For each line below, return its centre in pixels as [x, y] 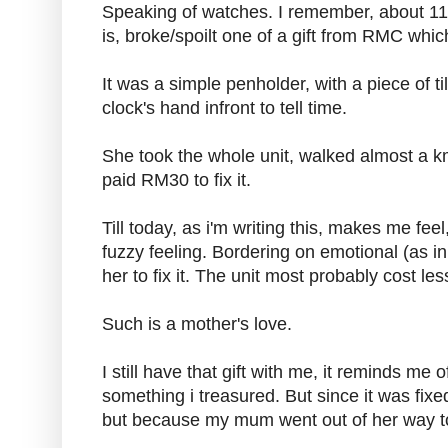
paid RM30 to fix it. [176, 180]
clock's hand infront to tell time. [224, 108]
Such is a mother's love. [197, 324]
